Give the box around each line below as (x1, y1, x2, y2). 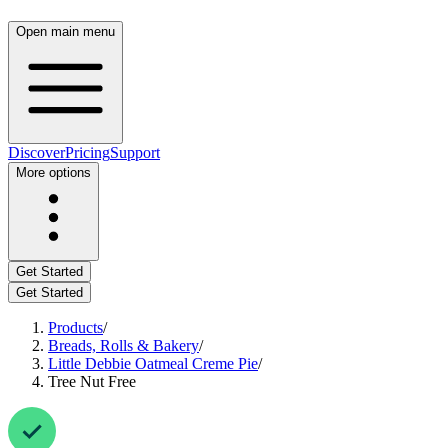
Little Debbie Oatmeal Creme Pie (48, 355, 258, 372)
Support (110, 144, 160, 161)
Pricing (65, 144, 110, 161)
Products (48, 319, 103, 336)
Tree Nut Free (48, 373, 136, 390)
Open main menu (16, 24, 115, 39)
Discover (8, 144, 65, 161)
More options (16, 165, 91, 180)
